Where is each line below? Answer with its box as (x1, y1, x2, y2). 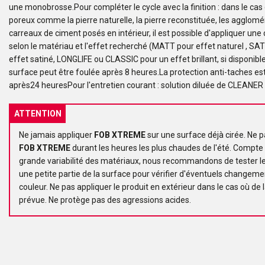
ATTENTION (14, 109, 62, 119)
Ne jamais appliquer (19, 130, 94, 140)
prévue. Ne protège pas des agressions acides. (19, 195, 191, 205)
